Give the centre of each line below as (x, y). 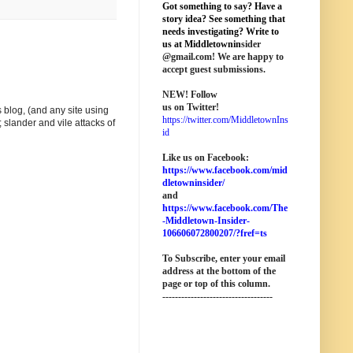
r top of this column (228, 284)
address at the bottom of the (219, 271)
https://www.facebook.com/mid (225, 170)
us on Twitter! (191, 107)
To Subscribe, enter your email (224, 258)
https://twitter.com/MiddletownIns (225, 120)
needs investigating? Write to (221, 32)
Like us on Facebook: (206, 158)
